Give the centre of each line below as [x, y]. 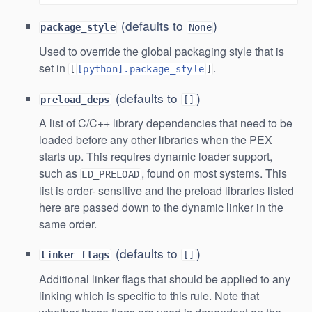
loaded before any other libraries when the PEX [156, 140]
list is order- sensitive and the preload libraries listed [166, 191]
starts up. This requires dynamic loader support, [156, 157]
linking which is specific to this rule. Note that [149, 295]
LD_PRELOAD [111, 174]
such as [60, 173]
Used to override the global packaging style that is [162, 51]
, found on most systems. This [214, 173]
